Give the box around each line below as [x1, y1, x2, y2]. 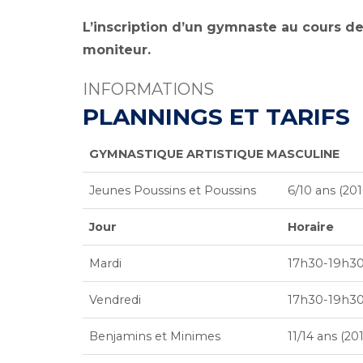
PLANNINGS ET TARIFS [83, 103, 350, 130]
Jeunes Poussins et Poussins [89, 183, 256, 198]
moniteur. [83, 42, 151, 58]
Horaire [288, 220, 334, 234]
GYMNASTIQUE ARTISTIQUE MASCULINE [89, 147, 340, 161]
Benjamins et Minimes [89, 329, 220, 344]
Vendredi [89, 293, 141, 307]
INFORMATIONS [83, 79, 214, 99]
